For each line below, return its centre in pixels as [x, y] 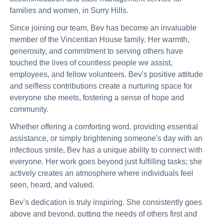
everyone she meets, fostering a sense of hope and [97, 98]
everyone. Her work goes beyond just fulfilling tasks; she [106, 162]
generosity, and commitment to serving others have [96, 51]
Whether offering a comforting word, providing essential [104, 127]
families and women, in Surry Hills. [69, 10]
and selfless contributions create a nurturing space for [101, 86]
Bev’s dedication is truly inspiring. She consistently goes [106, 202]
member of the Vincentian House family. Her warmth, [100, 39]
